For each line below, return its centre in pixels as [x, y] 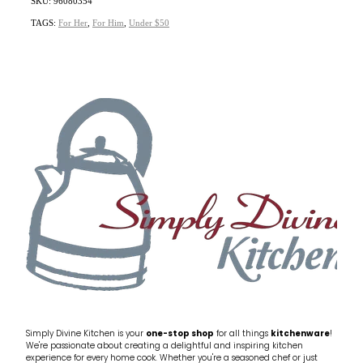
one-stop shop [180, 334]
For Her [73, 22]
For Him [108, 22]
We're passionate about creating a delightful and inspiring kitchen [164, 346]
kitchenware [300, 334]
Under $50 [149, 22]
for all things [242, 334]
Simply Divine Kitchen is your [86, 334]
